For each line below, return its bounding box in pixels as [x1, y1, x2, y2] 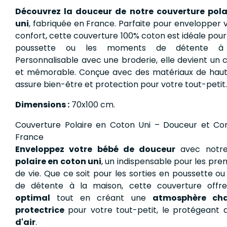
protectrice [15, 204, 64, 216]
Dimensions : [15, 98, 69, 110]
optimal [15, 192, 50, 204]
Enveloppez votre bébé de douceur [15, 143, 176, 155]
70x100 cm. [69, 98, 115, 110]
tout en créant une [50, 192, 153, 204]
